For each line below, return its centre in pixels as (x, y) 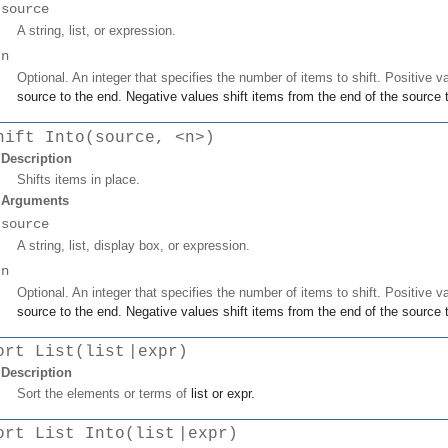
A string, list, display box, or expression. (133, 245)
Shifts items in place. (78, 179)
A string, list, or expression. (96, 31)
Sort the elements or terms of (104, 393)
